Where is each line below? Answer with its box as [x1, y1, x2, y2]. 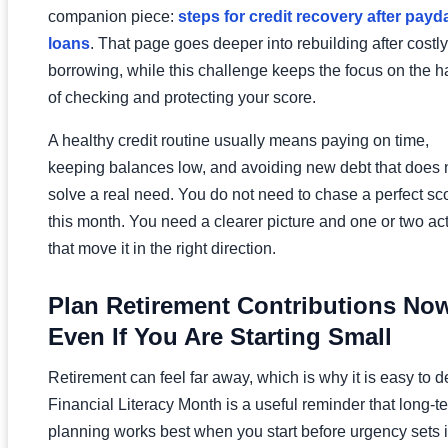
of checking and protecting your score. [48, 88, 316, 106]
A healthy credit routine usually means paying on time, [48, 131, 429, 149]
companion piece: [48, 7, 178, 25]
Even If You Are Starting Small [48, 322, 392, 350]
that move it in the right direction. [48, 239, 276, 257]
